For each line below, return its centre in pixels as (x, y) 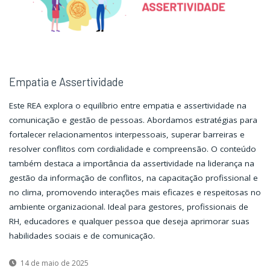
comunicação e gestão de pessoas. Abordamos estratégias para (133, 120)
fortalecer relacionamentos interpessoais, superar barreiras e (127, 135)
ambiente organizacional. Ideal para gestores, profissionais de (128, 207)
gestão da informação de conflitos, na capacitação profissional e (133, 178)
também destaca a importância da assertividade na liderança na (131, 164)
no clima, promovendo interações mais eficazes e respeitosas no (135, 193)
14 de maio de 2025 (54, 263)
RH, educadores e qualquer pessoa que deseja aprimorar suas (129, 221)
